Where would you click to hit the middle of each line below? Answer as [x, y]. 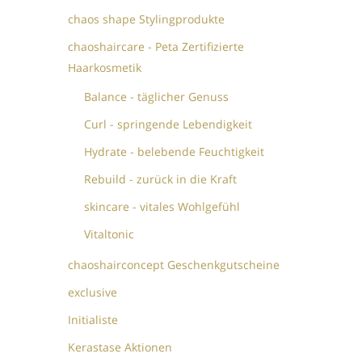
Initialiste [93, 319]
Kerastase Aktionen [120, 347]
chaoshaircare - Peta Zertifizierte [156, 46]
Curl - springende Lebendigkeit [168, 124]
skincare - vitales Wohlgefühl [162, 206]
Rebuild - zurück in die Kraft [161, 179]
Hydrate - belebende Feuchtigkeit [175, 151]
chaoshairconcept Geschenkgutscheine [174, 264]
